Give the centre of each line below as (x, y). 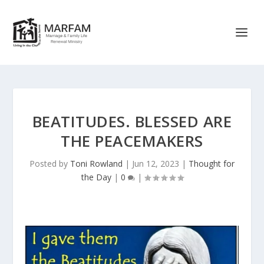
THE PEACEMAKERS (132, 141)
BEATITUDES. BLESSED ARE (132, 121)
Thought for (212, 164)
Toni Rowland (96, 164)
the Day (96, 177)
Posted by (50, 164)
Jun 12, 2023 (156, 164)
